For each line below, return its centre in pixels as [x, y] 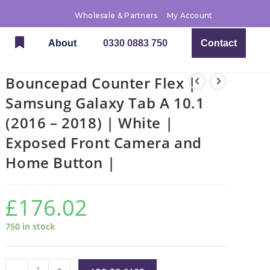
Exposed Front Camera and [104, 143]
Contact [219, 43]
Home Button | [61, 162]
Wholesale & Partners [116, 15]
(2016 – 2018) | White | [89, 123]
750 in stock [30, 226]
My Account [190, 15]
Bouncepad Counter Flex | [101, 83]
